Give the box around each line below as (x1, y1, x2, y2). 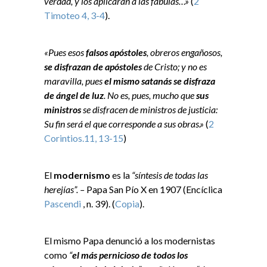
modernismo (54, 169, 110, 181)
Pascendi (44, 198, 83, 210)
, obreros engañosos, (147, 46, 222, 58)
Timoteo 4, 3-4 (44, 10, 105, 21)
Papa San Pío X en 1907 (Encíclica (85, 184, 222, 195)
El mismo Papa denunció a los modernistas (44, 235, 215, 247)
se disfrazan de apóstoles (44, 61, 144, 73)
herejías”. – (44, 184, 85, 195)
